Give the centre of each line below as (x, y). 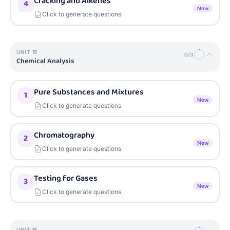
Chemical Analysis (45, 61)
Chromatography (64, 135)
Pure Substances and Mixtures (89, 92)
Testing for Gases (66, 178)
